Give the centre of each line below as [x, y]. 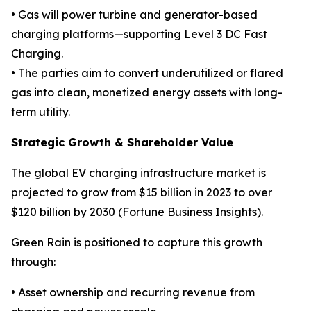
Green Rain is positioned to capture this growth [137, 242]
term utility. [41, 112]
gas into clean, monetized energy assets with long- [147, 92]
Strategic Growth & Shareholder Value [122, 142]
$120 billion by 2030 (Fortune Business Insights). [137, 212]
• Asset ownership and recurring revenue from [133, 292]
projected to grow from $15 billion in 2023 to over [142, 192]
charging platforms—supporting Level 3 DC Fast [139, 34]
